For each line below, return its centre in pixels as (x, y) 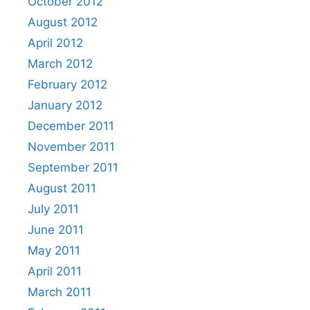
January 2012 (65, 105)
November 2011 (71, 147)
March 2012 (60, 64)
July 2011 (53, 209)
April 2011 (55, 271)
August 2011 (62, 188)
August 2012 (63, 22)
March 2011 (60, 292)
